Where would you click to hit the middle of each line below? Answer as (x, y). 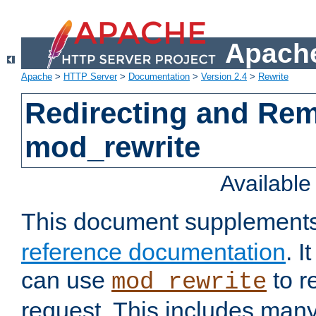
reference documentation (153, 252)
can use (66, 280)
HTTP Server (90, 77)
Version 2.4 (224, 77)
